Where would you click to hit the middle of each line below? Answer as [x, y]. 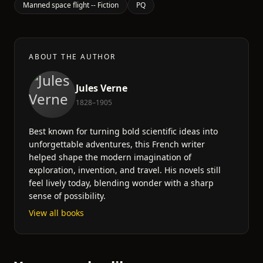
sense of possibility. [67, 196]
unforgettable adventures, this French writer [117, 144]
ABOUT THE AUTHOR [72, 57]
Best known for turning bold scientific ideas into [123, 131]
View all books [56, 213]
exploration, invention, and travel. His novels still [125, 170]
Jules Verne [102, 88]
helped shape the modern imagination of [110, 157]
